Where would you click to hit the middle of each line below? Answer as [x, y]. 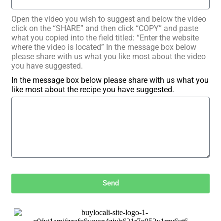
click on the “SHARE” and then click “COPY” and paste [105, 28]
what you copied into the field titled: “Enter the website [105, 37]
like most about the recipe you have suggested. [93, 89]
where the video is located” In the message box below [104, 47]
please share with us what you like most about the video [109, 56]
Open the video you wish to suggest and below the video [109, 19]
